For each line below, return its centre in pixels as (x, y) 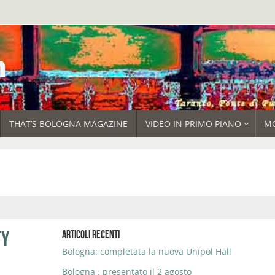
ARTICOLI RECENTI (91, 235)
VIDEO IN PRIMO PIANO (193, 124)
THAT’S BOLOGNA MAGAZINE (68, 124)
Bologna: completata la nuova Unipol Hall (146, 252)
